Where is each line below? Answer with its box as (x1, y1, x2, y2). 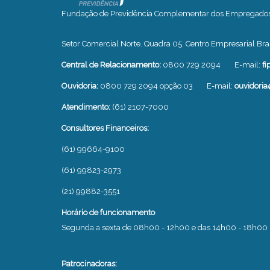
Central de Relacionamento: (61, 60, 163, 69)
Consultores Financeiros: (61, 124, 149, 133)
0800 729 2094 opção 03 (100, 81, 195, 90)
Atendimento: (61, 102, 112, 111)
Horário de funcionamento (61, 208, 155, 217)
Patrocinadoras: (61, 259, 117, 268)
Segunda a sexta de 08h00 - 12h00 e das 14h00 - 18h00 (61, 223, 268, 232)
